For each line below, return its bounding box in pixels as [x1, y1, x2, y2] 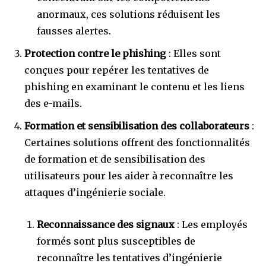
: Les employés [175, 218, 248, 230]
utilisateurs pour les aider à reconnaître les [24, 169, 233, 182]
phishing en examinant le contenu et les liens [24, 80, 245, 93]
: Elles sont [166, 47, 221, 59]
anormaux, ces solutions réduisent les [37, 8, 220, 20]
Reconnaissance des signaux [37, 218, 175, 230]
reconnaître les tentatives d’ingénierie [37, 251, 222, 264]
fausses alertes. [37, 24, 111, 37]
